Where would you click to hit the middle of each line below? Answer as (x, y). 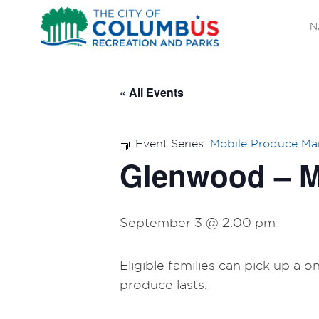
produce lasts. (163, 284)
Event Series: (173, 143)
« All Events (152, 92)
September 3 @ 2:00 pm (198, 222)
